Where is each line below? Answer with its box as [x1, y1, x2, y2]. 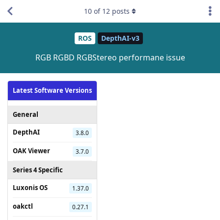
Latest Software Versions [13, 85, 92, 95]
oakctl [13, 201, 33, 211]
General [13, 110, 38, 119]
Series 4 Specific [13, 165, 63, 174]
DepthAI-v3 [101, 33, 139, 43]
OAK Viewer [13, 146, 50, 155]
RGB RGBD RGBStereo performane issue [35, 52, 185, 63]
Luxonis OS [13, 183, 48, 192]
